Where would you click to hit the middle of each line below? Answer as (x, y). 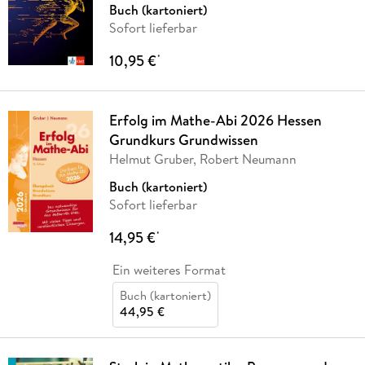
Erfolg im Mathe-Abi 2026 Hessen (215, 120)
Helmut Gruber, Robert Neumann (202, 158)
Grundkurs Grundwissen (183, 139)
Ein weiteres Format (169, 269)
